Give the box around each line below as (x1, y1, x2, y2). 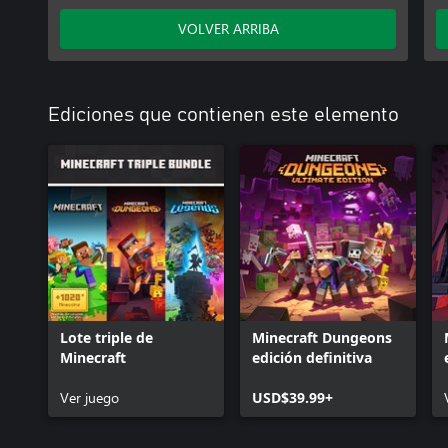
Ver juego (60, 388, 119, 407)
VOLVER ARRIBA (177, 19, 279, 38)
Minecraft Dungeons (252, 328, 392, 347)
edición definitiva (252, 348, 372, 367)
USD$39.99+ (252, 388, 333, 407)
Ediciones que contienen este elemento (48, 105, 399, 125)
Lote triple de (60, 328, 153, 347)
